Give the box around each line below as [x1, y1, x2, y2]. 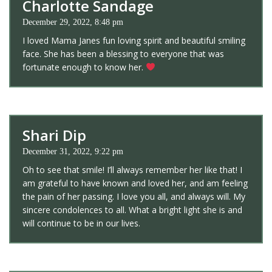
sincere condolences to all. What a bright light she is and [22, 203, 242, 216]
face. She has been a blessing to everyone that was [22, 47, 224, 59]
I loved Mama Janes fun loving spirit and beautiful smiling [22, 34, 245, 46]
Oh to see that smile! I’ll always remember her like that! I [22, 163, 242, 175]
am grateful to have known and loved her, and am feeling [22, 177, 248, 189]
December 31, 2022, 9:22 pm [22, 146, 123, 156]
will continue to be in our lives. [22, 217, 140, 229]
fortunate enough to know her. [22, 61, 146, 73]
